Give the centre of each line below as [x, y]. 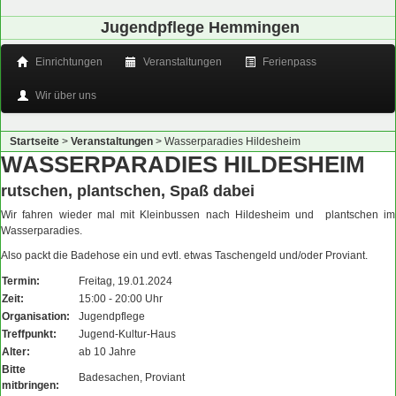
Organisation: [36, 316]
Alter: [16, 352]
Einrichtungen [68, 62]
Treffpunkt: [29, 334]
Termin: [21, 281]
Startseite [34, 141]
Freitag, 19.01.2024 [126, 281]
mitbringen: [30, 385]
